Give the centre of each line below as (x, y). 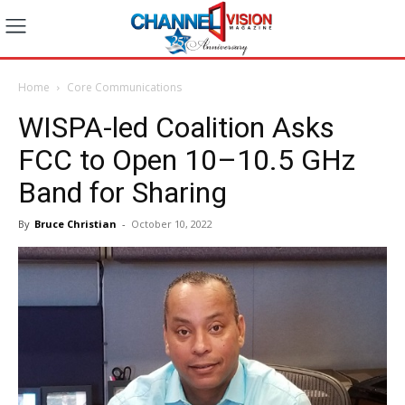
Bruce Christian (75, 223)
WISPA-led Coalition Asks (176, 127)
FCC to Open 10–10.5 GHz (187, 160)
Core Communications (124, 87)
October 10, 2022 (172, 223)
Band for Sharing (122, 192)
